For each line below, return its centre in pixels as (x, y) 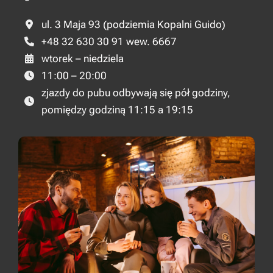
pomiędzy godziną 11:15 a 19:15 (117, 109)
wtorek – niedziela (83, 58)
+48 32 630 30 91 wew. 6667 (109, 41)
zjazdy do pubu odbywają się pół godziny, (136, 92)
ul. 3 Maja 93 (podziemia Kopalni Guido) (133, 24)
